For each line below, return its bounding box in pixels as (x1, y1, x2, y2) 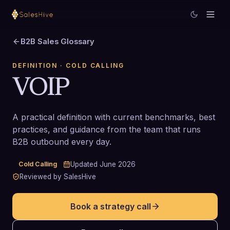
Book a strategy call (70, 201, 151, 212)
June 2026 (100, 160, 136, 168)
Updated (70, 160, 100, 168)
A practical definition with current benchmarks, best (12, 112, 215, 122)
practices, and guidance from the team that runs (12, 124, 201, 135)
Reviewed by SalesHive (20, 172, 96, 181)
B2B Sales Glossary (21, 37, 94, 46)
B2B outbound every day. (12, 137, 111, 147)
